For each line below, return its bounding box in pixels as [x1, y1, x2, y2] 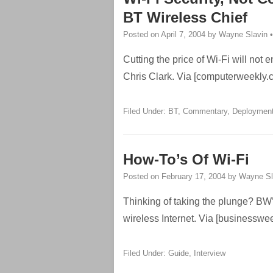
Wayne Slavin [219, 30, 268, 39]
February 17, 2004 [161, 172, 225, 181]
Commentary [183, 107, 227, 116]
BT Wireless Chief [123, 9, 247, 26]
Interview [194, 249, 225, 258]
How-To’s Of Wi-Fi [123, 151, 249, 168]
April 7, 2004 [161, 30, 205, 39]
